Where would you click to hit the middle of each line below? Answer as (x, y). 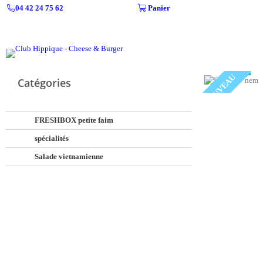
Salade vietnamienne (68, 156)
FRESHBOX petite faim (73, 120)
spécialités (51, 138)
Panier (159, 8)
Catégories (44, 83)
